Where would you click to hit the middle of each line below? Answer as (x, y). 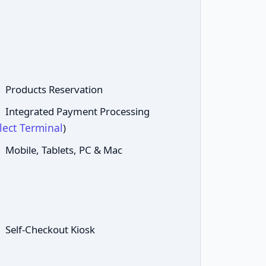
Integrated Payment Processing (77, 111)
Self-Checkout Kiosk (50, 229)
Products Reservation (54, 89)
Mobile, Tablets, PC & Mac (65, 150)
